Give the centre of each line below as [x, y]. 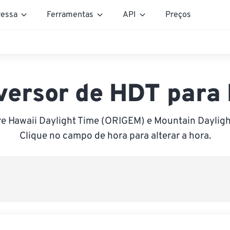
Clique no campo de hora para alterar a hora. [115, 136]
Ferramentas [70, 15]
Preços [178, 15]
